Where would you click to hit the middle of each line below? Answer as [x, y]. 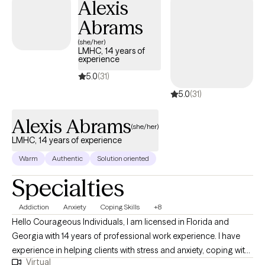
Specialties [68, 188]
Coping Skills [120, 207]
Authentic [67, 159]
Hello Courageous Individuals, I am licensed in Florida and [69, 222]
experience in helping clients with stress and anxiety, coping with [131, 251]
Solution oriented [123, 159]
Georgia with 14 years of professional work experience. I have [126, 236]
